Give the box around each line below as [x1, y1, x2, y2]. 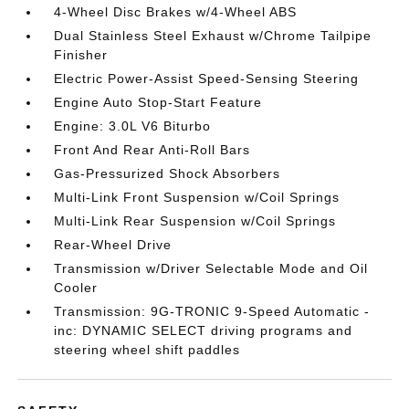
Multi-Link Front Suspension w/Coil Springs [54, 189, 341, 204]
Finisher [54, 47, 109, 62]
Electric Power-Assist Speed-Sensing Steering [54, 70, 360, 86]
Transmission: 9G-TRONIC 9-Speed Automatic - [54, 303, 371, 319]
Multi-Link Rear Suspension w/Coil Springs [54, 213, 337, 228]
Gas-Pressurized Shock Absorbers [54, 165, 281, 181]
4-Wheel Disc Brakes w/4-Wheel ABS [54, 4, 298, 19]
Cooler [54, 279, 99, 295]
